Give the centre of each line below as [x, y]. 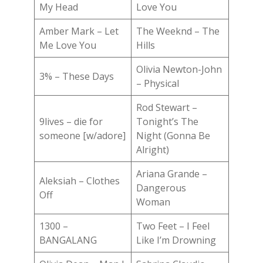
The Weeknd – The [178, 31]
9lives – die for [71, 121]
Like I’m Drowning [176, 240]
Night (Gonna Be [173, 135]
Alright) [155, 149]
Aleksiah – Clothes [80, 181]
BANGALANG [68, 240]
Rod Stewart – [167, 107]
